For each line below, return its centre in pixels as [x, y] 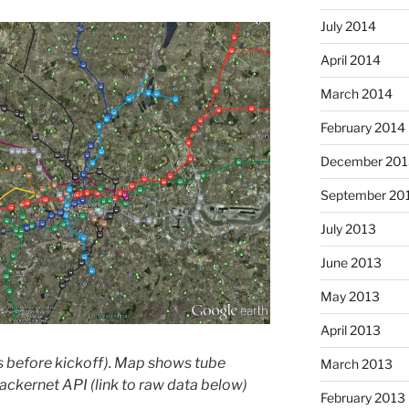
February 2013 [362, 397]
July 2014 [348, 26]
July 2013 [348, 228]
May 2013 [350, 296]
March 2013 [356, 363]
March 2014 [356, 93]
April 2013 [350, 330]
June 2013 [351, 262]
